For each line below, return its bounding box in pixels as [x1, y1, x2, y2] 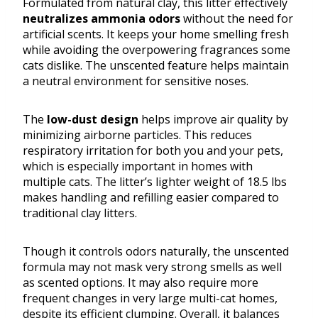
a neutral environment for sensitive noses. [23, 73, 248, 89]
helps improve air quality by [138, 111, 288, 128]
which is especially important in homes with [23, 158, 253, 175]
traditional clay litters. [23, 205, 137, 221]
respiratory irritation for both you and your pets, [23, 143, 283, 159]
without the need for [180, 11, 293, 27]
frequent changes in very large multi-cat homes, [23, 290, 278, 307]
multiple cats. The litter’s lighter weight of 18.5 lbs [23, 174, 287, 190]
